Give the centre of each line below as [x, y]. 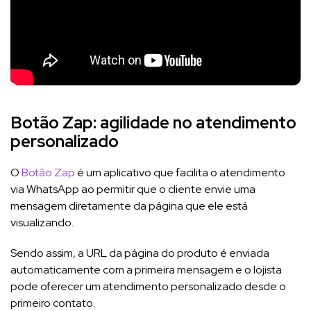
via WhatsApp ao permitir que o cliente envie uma [133, 190]
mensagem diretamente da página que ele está [129, 206]
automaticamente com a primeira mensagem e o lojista [146, 270]
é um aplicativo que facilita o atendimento [180, 173]
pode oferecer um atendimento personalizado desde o [148, 287]
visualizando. [43, 223]
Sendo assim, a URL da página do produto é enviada [140, 253]
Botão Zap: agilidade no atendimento [153, 123]
